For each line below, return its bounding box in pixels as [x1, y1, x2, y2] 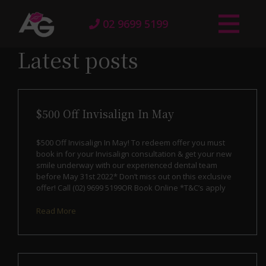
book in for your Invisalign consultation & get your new [36, 148, 232, 159]
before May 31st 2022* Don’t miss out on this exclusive [36, 171, 232, 182]
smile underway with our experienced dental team [36, 160, 217, 170]
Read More [36, 205, 76, 216]
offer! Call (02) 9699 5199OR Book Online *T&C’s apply [36, 182, 226, 193]
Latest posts [18, 45, 138, 74]
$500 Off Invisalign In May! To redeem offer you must [36, 137, 225, 148]
